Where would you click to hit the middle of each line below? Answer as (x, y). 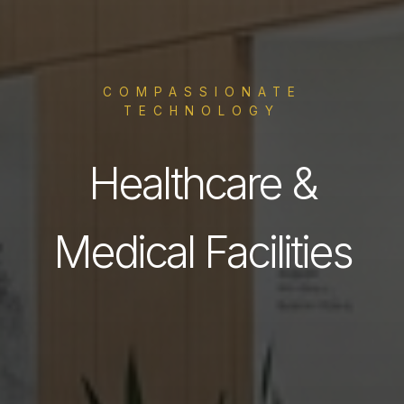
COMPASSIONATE (202, 92)
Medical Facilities (202, 252)
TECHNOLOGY (202, 111)
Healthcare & (202, 184)
